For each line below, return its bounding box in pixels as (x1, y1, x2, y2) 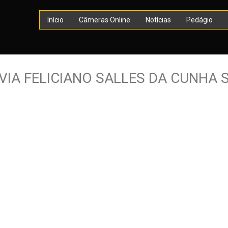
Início (47, 16, 64, 24)
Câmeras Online (79, 16, 130, 24)
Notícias (146, 16, 171, 24)
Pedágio (186, 16, 213, 24)
